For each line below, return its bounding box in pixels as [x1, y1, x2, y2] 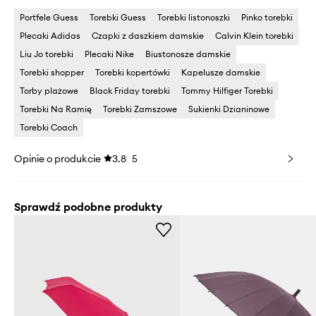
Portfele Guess [20, 11, 78, 23]
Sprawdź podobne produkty [14, 199, 162, 214]
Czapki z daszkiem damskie [92, 30, 204, 41]
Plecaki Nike [85, 48, 134, 59]
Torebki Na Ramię [20, 103, 92, 114]
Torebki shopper [20, 66, 84, 78]
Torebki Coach [20, 121, 78, 133]
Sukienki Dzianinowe [188, 103, 269, 114]
